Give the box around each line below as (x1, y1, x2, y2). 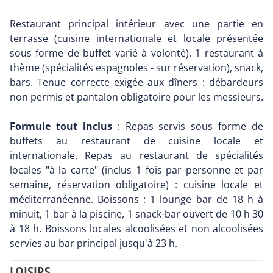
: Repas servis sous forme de (112, 119, 263, 133)
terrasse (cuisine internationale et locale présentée (10, 32, 263, 46)
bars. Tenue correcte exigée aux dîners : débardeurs (10, 76, 263, 90)
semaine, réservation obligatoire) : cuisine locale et (10, 178, 263, 192)
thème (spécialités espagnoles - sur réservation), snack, (10, 61, 263, 75)
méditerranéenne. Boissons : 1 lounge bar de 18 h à (10, 193, 263, 207)
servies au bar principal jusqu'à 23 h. (10, 236, 177, 250)
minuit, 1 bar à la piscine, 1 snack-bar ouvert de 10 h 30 (10, 207, 263, 221)
